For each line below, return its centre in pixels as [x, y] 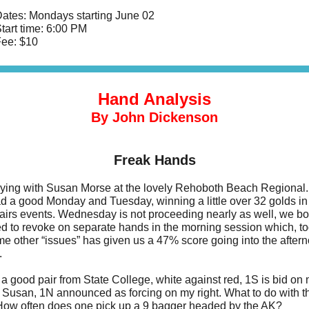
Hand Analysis [154, 99]
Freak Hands [154, 160]
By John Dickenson [154, 117]
